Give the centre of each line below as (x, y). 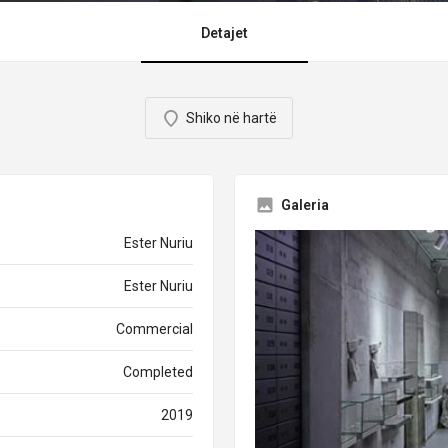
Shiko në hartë (231, 118)
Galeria (305, 205)
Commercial (154, 329)
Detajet (224, 33)
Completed (158, 372)
